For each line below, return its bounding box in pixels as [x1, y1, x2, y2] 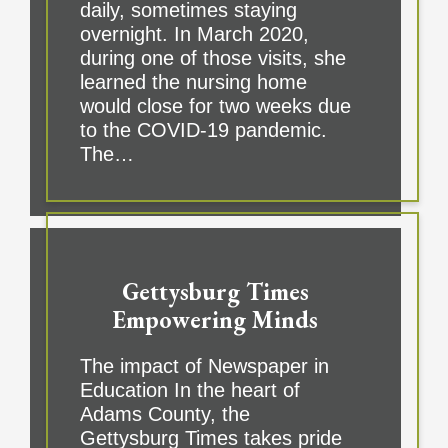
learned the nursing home [79, 71, 307, 94]
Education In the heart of [79, 379, 300, 402]
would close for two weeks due [79, 95, 351, 118]
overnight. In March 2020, [79, 23, 309, 46]
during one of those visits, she [79, 47, 346, 70]
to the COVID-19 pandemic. [79, 119, 327, 142]
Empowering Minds [112, 304, 319, 336]
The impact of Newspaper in [79, 355, 329, 378]
